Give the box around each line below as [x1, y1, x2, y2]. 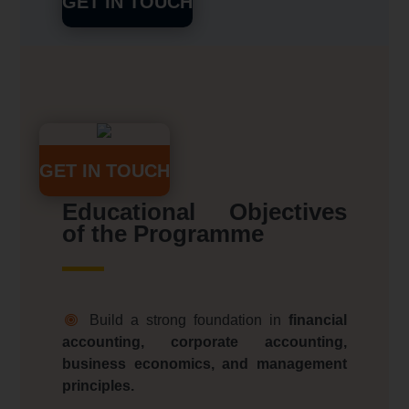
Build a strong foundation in [89, 312, 289, 329]
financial [288, 312, 348, 329]
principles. [61, 378, 134, 394]
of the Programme [61, 220, 264, 248]
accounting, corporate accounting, [61, 334, 348, 351]
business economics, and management [61, 356, 348, 372]
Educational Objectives [61, 198, 348, 226]
